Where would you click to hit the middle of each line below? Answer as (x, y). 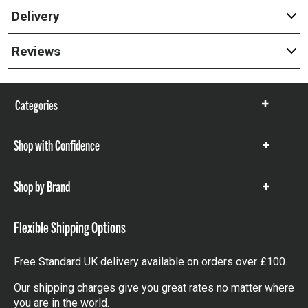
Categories (36, 104)
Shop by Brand (42, 186)
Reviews (36, 51)
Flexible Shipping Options (70, 227)
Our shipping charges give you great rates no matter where (154, 288)
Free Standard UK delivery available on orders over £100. (151, 262)
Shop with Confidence (57, 145)
